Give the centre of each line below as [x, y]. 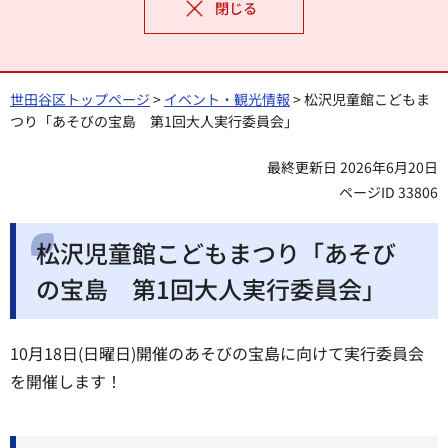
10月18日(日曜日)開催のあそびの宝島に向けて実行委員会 [217, 353]
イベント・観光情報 [227, 99]
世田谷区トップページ [80, 99]
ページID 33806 [388, 192]
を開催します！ [66, 381]
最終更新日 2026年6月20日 [352, 167]
